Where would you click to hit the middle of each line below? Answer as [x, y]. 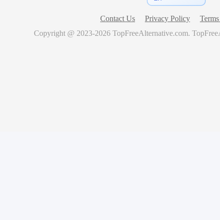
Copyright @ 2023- [64, 33]
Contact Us [118, 18]
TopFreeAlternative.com [150, 33]
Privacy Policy [167, 18]
